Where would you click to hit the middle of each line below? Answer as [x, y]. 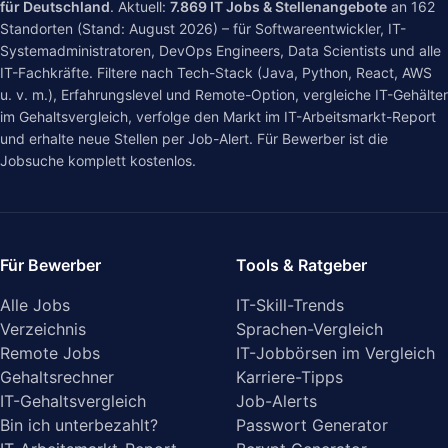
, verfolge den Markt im [206, 116]
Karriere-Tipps [289, 377]
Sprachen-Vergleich [309, 329]
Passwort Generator [312, 425]
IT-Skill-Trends [290, 305]
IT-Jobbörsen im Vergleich [335, 353]
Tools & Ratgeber [301, 265]
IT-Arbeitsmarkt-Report [360, 116]
